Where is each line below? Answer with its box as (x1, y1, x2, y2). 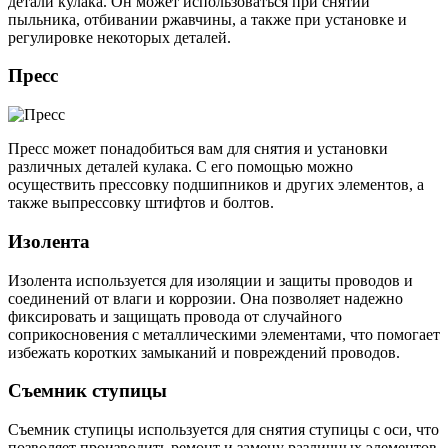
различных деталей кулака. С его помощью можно (8, 158, 353, 176)
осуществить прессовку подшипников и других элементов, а (8, 176, 424, 194)
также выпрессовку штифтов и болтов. (8, 194, 274, 212)
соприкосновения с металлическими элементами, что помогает (8, 325, 440, 343)
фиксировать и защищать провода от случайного (8, 307, 342, 325)
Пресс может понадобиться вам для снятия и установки (8, 140, 388, 158)
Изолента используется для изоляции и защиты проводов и (8, 271, 413, 289)
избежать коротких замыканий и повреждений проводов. (8, 343, 400, 361)
